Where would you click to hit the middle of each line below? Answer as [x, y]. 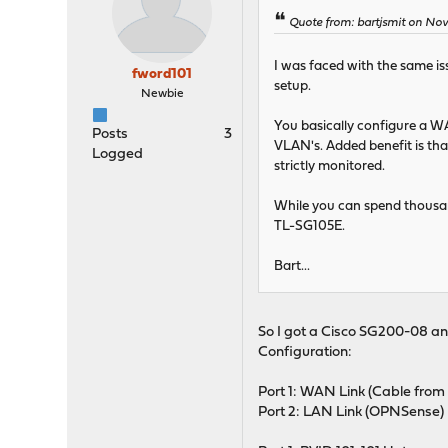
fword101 [162, 74]
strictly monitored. [330, 167]
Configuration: [305, 353]
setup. [293, 87]
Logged [118, 154]
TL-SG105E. [310, 227]
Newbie [162, 94]
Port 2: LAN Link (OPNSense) [351, 413]
